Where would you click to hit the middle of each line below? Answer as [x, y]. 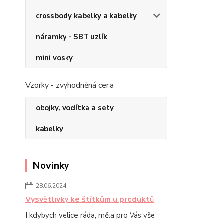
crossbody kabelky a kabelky [86, 16]
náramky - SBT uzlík [71, 37]
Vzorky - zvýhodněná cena [70, 85]
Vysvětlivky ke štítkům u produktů [90, 199]
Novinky [51, 165]
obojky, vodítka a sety [75, 108]
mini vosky [54, 58]
